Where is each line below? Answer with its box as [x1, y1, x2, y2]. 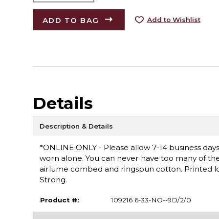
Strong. [39, 175, 67, 185]
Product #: [40, 196, 79, 204]
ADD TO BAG [42, 15, 99, 25]
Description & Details [39, 122, 113, 130]
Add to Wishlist [147, 16, 200, 24]
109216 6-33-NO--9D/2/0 [110, 196, 191, 204]
